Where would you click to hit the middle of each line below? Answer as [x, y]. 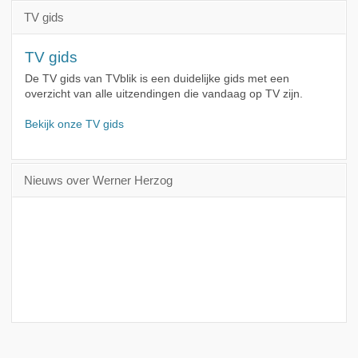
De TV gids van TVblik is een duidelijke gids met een [157, 79]
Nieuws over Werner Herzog [98, 181]
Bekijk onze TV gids [74, 125]
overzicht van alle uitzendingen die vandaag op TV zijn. [163, 94]
